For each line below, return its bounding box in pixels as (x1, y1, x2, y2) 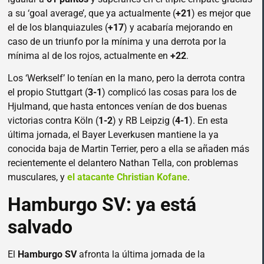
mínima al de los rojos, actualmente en (8, 50, 170, 62)
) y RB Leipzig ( (113, 115, 175, 127)
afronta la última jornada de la (77, 248, 205, 260)
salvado (8, 215, 72, 238)
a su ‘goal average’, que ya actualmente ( (8, 8, 176, 19)
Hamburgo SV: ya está (8, 193, 196, 216)
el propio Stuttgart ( (8, 87, 88, 98)
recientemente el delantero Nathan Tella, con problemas (8, 157, 238, 169)
